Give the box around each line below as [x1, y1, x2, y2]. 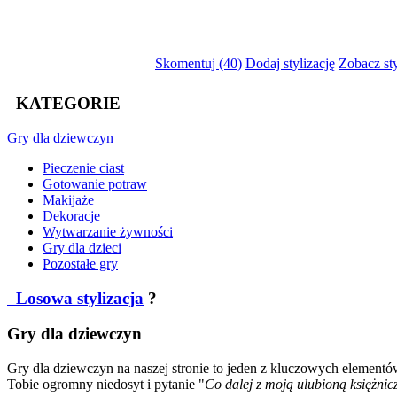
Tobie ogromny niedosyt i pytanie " [7, 377, 205, 393]
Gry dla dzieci [43, 239, 121, 255]
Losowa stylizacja [12, 288, 144, 307]
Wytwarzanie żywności [43, 223, 173, 239]
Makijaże [43, 191, 94, 207]
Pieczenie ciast [43, 160, 124, 175]
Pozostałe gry [43, 255, 118, 271]
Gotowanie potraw [43, 175, 147, 191]
